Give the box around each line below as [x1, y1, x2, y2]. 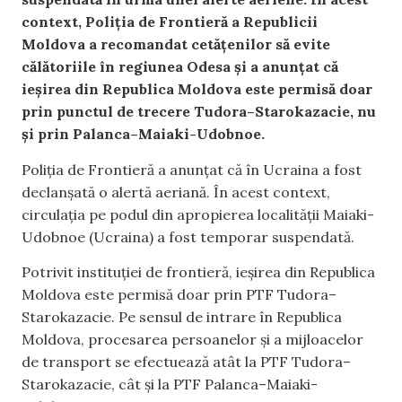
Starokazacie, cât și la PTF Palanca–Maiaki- [22, 374, 318, 393]
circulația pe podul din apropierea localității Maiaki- [22, 205, 374, 223]
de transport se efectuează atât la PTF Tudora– [22, 352, 351, 371]
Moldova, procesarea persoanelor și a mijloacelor [22, 329, 363, 348]
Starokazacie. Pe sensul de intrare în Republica [22, 307, 342, 326]
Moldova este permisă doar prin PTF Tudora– [22, 284, 336, 303]
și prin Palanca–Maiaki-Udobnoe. [22, 125, 265, 144]
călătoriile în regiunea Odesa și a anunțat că [22, 57, 338, 76]
